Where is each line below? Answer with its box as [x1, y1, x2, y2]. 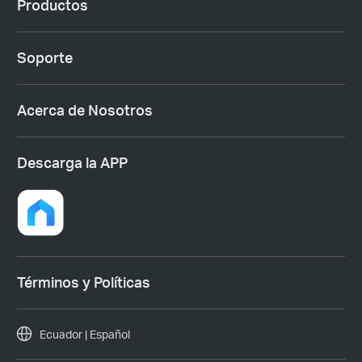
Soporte [16, 48, 73, 67]
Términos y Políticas [16, 273, 150, 292]
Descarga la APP [16, 154, 128, 172]
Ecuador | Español [39, 326, 130, 341]
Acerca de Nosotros [16, 101, 153, 120]
